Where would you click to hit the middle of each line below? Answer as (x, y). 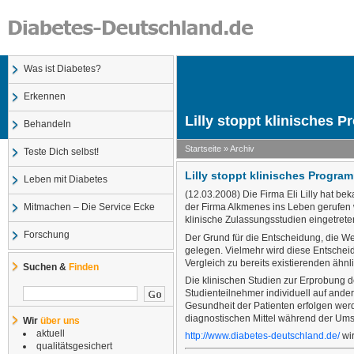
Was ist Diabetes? (62, 69)
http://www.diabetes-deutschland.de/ (262, 336)
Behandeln (47, 124)
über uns (60, 321)
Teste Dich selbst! (61, 152)
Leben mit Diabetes (66, 180)
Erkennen (45, 97)
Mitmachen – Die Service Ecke (89, 207)
